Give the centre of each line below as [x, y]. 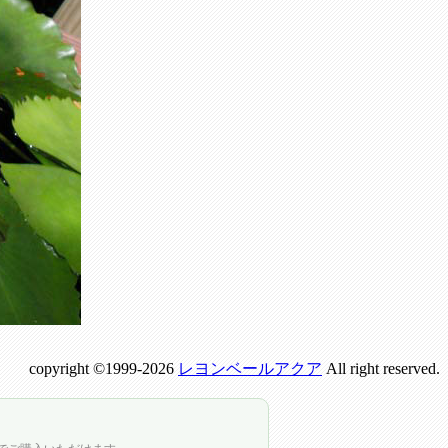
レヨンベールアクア [250, 368]
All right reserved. [381, 368]
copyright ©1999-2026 [103, 368]
